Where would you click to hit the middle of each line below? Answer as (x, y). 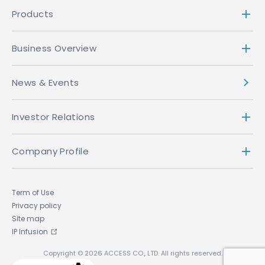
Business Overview (54, 48)
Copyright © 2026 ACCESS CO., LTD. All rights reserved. (132, 253)
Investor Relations (54, 117)
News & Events (46, 83)
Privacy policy (37, 206)
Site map (28, 219)
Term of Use (33, 193)
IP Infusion (30, 232)
